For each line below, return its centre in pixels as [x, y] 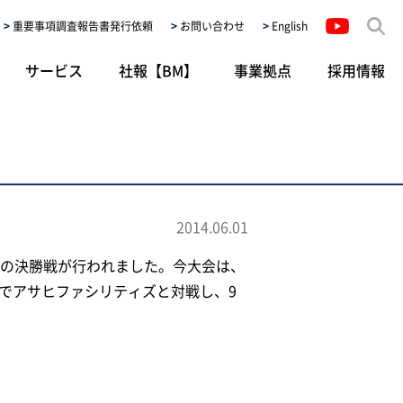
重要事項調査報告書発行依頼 [83, 26]
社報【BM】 [158, 70]
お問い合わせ [212, 26]
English [290, 26]
